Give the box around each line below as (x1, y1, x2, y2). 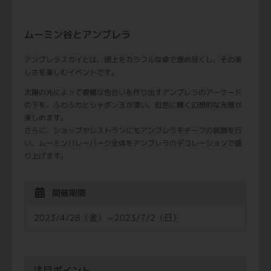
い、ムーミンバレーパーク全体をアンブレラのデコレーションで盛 (24, 137, 242, 148)
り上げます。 (24, 150, 68, 161)
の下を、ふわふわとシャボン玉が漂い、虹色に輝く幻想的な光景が (24, 99, 242, 110)
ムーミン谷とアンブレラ (24, 27, 131, 41)
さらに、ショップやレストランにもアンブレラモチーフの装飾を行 (24, 125, 242, 135)
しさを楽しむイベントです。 (24, 67, 119, 77)
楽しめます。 (24, 112, 68, 123)
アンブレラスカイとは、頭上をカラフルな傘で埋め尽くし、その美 (24, 54, 242, 65)
